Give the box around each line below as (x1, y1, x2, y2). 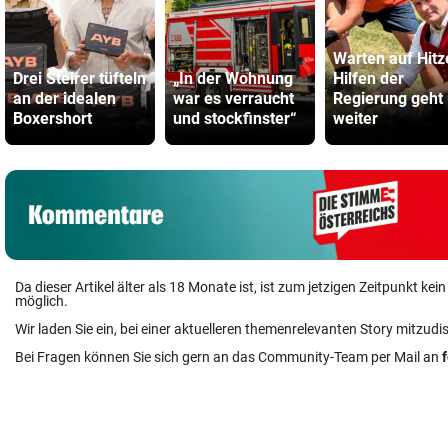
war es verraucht (173, 89, 294, 108)
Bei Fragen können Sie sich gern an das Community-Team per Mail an (15, 349, 442, 365)
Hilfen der (333, 69, 404, 88)
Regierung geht (333, 89, 443, 108)
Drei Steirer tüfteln (13, 69, 146, 88)
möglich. (15, 293, 68, 309)
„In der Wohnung (173, 69, 293, 88)
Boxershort (13, 109, 92, 128)
